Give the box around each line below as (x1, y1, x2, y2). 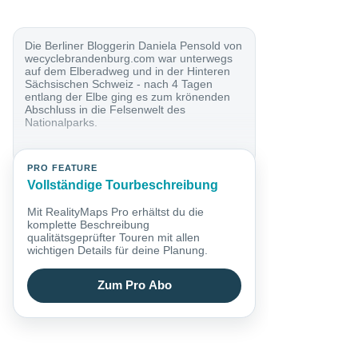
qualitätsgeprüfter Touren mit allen (27, 230, 201, 244)
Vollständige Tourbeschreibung (27, 178, 219, 193)
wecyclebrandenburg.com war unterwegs (25, 51, 233, 65)
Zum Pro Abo (97, 279, 172, 292)
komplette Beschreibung (27, 217, 150, 231)
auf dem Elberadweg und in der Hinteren (25, 64, 231, 78)
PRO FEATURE (27, 163, 98, 173)
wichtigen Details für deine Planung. (27, 243, 209, 257)
